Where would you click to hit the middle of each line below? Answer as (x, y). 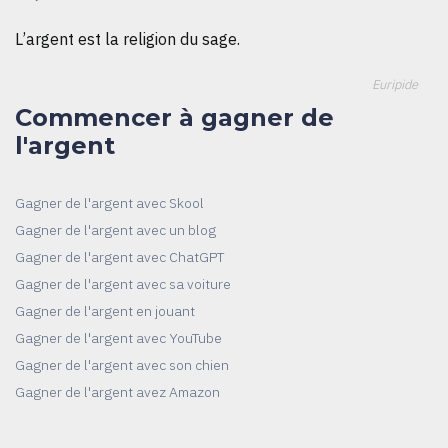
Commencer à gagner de (174, 117)
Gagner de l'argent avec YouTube (118, 337)
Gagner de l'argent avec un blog (115, 229)
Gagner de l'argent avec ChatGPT (119, 256)
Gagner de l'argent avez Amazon (117, 391)
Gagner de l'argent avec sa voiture (123, 283)
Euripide (395, 84)
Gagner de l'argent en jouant (105, 310)
